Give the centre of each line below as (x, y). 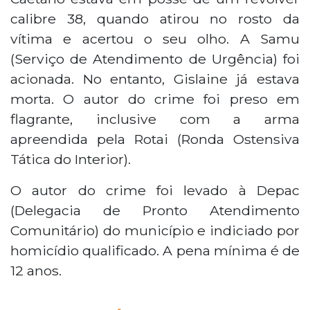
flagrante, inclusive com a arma (155, 119)
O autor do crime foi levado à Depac (155, 190)
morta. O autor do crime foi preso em (155, 99)
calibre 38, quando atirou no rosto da (155, 18)
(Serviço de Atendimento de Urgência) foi (155, 58)
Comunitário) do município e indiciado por (155, 230)
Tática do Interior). (71, 159)
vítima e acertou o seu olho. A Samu (155, 38)
